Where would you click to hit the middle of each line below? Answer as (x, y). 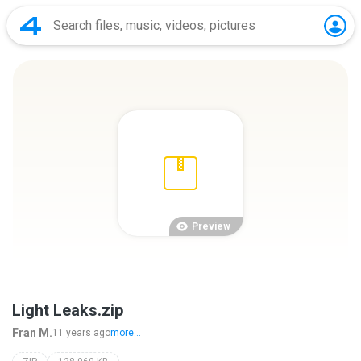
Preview (211, 226)
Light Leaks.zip (68, 310)
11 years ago (81, 333)
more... (126, 333)
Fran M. (32, 333)
